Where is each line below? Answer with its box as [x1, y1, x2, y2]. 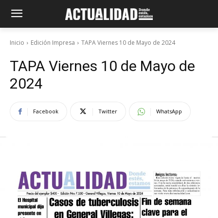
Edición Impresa [31, 38, 75, 47]
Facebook [33, 108, 58, 115]
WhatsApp [156, 108, 182, 115]
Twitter [98, 108, 117, 115]
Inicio [10, 38, 24, 47]
